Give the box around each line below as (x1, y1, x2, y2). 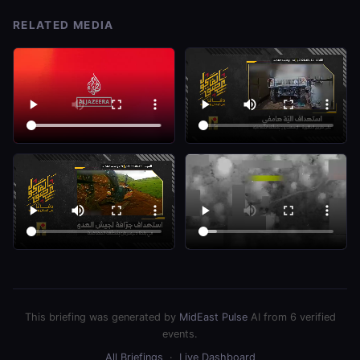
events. (162, 327, 198, 340)
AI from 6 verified (247, 310, 336, 323)
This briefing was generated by (24, 310, 179, 323)
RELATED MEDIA (13, 18, 114, 31)
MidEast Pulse (178, 310, 247, 323)
